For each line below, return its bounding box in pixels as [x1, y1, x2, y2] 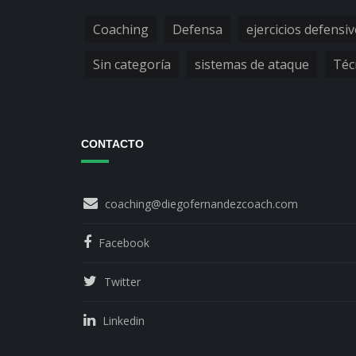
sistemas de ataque [195, 56, 309, 74]
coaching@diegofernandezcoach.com [105, 196, 298, 212]
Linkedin [103, 313, 145, 329]
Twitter [104, 274, 141, 290]
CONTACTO [81, 137, 144, 151]
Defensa [172, 21, 222, 39]
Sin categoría [93, 56, 171, 74]
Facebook [99, 235, 149, 251]
